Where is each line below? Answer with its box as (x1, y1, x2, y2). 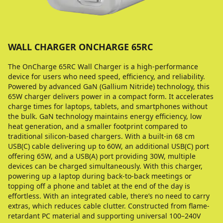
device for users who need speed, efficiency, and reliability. (8, 72, 205, 81)
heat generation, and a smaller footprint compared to (8, 121, 187, 131)
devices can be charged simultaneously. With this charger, (8, 161, 203, 171)
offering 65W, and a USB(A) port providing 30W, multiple (8, 151, 196, 161)
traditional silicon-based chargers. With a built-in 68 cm (8, 131, 195, 141)
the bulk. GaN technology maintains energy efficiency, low (8, 111, 202, 121)
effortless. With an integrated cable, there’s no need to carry (8, 191, 210, 201)
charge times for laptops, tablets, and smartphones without (8, 102, 208, 111)
